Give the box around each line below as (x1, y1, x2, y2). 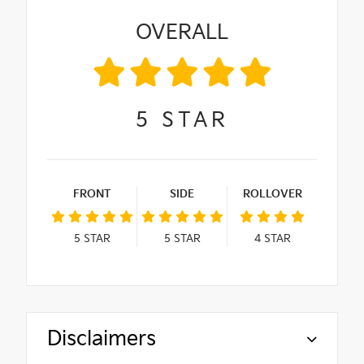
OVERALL (136, 19, 228, 45)
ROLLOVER (242, 187, 302, 201)
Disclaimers (47, 326, 156, 352)
